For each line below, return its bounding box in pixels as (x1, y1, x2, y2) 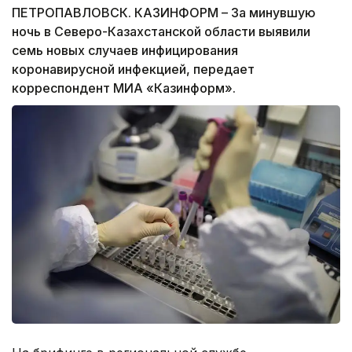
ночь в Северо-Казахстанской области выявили (12, 24, 310, 40)
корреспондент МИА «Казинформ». (12, 80, 236, 97)
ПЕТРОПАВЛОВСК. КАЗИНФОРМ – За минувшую (12, 5, 316, 21)
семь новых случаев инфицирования (12, 42, 238, 59)
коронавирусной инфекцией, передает (12, 61, 255, 78)
